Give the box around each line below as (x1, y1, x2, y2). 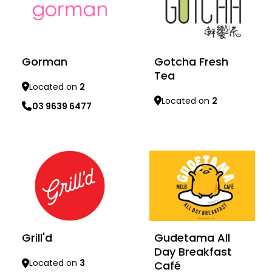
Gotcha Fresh (154, 53, 228, 69)
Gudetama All (154, 230, 230, 246)
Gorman (22, 53, 67, 69)
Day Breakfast (154, 244, 232, 260)
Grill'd (22, 230, 52, 246)
